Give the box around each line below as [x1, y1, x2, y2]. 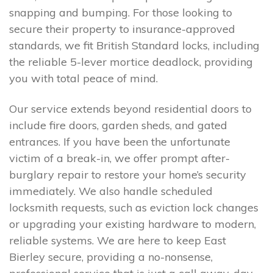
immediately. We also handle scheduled [9, 183, 213, 198]
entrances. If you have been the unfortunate [9, 134, 230, 149]
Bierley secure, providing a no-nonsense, [9, 249, 213, 264]
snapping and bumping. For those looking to [9, 5, 232, 20]
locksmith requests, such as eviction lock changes [9, 200, 258, 214]
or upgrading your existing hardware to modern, [9, 216, 256, 231]
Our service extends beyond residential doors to [9, 101, 252, 116]
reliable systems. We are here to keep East [9, 233, 226, 247]
